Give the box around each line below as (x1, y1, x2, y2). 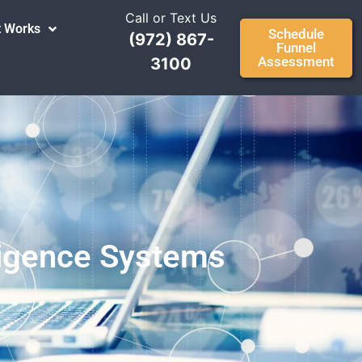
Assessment (258, 53, 335, 69)
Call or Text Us (125, 10, 217, 26)
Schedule (268, 25, 325, 42)
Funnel (276, 39, 317, 56)
